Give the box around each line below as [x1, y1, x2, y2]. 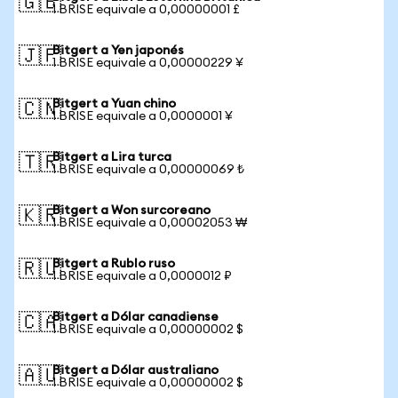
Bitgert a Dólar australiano [52, 364, 219, 377]
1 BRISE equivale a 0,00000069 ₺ [52, 163, 244, 176]
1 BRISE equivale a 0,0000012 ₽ [52, 270, 232, 283]
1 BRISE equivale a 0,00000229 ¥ [52, 57, 243, 69]
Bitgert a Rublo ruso [52, 258, 175, 270]
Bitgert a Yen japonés [52, 44, 184, 57]
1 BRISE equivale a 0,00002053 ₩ [52, 217, 247, 229]
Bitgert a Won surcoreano [52, 204, 211, 217]
